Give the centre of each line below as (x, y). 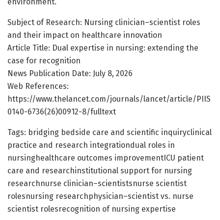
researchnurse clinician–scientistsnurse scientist (97, 183)
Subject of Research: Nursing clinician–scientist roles (104, 22)
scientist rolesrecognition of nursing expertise (92, 209)
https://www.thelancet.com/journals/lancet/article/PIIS (109, 99)
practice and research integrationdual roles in (91, 145)
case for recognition (44, 60)
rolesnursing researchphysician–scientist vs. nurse (100, 196)
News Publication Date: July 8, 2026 (70, 73)
